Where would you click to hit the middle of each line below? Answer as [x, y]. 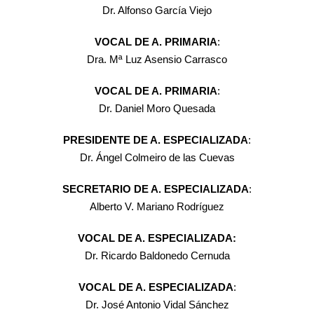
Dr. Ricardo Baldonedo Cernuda [157, 256]
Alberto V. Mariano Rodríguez [157, 207]
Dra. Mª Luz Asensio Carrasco [157, 60]
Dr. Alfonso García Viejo [157, 11]
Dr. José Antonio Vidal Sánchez [157, 305]
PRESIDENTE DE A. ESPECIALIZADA [156, 140]
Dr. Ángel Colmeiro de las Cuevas [157, 158]
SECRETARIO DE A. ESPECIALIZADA [156, 189]
